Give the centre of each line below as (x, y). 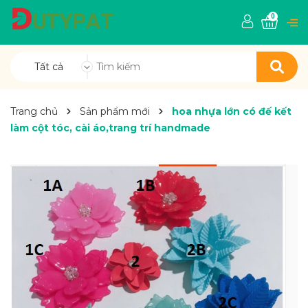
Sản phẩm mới (115, 111)
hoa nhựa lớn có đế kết (232, 111)
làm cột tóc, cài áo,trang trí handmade (110, 128)
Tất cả (49, 67)
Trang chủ (34, 111)
